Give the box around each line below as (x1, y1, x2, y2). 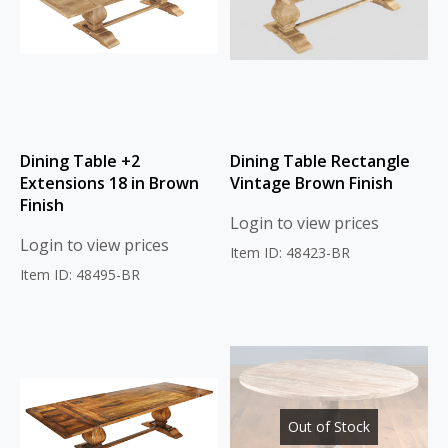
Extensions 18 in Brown (20, 172, 199, 194)
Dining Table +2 (20, 150, 140, 172)
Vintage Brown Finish (230, 172, 393, 194)
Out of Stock (287, 417, 370, 436)
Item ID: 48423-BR (230, 243, 350, 262)
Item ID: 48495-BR (20, 265, 140, 284)
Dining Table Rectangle (230, 150, 410, 172)
